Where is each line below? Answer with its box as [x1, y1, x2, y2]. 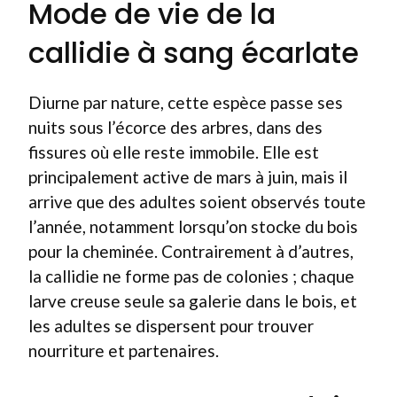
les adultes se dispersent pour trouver [28, 315, 314, 336]
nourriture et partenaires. [28, 339, 219, 361]
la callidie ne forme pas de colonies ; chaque [28, 265, 354, 286]
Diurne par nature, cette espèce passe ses [28, 91, 343, 113]
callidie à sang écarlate [28, 32, 359, 73]
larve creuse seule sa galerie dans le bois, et [28, 290, 357, 311]
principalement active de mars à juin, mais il [28, 166, 347, 187]
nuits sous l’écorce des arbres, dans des [28, 116, 323, 137]
